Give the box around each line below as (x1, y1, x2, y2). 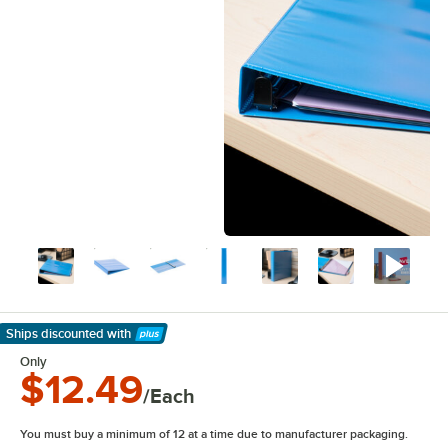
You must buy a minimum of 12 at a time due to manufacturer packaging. (20, 427, 408, 441)
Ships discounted (6, 326, 104, 341)
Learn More (5, 335, 95, 355)
